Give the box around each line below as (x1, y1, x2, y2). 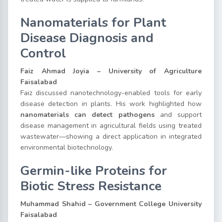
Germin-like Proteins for (20, 162, 167, 179)
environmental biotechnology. (20, 142, 113, 152)
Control (20, 44, 66, 62)
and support (154, 110, 202, 119)
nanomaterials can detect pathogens (20, 110, 155, 119)
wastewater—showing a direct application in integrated (20, 131, 202, 141)
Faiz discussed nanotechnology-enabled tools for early (20, 88, 202, 98)
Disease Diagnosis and (20, 29, 154, 47)
